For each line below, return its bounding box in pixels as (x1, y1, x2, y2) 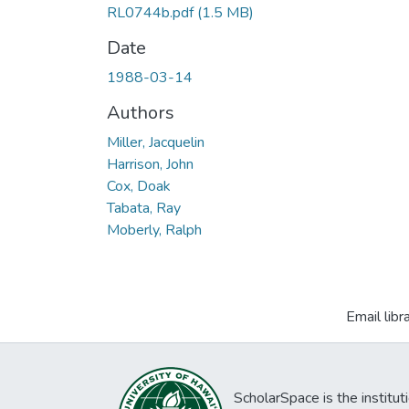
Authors (107, 100, 174, 125)
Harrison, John (107, 153, 194, 174)
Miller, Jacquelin (107, 131, 204, 152)
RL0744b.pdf (107, 2, 194, 23)
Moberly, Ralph (107, 219, 202, 240)
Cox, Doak (107, 175, 171, 196)
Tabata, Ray (107, 197, 181, 218)
